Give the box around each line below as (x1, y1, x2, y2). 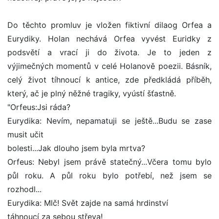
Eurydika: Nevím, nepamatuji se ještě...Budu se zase (7, 116, 212, 126)
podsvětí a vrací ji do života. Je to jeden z (7, 47, 212, 58)
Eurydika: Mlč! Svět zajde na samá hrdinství (7, 198, 168, 208)
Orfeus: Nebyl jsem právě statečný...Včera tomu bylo (7, 157, 212, 167)
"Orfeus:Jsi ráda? (7, 102, 70, 112)
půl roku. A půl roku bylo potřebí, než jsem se (7, 171, 212, 181)
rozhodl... (7, 184, 42, 195)
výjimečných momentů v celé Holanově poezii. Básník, (7, 61, 212, 71)
